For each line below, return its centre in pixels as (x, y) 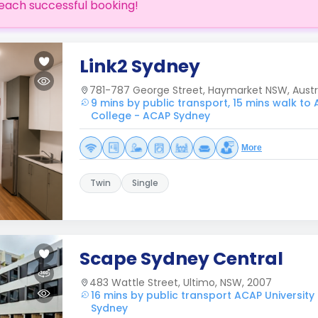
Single (145, 183)
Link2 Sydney (140, 66)
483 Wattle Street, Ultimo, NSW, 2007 (181, 283)
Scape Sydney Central (181, 259)
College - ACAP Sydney (150, 116)
